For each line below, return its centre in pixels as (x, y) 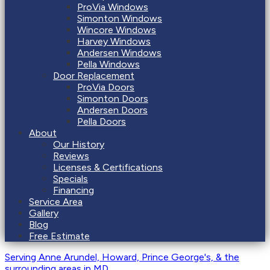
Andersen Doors (112, 110)
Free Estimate (59, 236)
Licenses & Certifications (108, 167)
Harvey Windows (114, 41)
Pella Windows (108, 64)
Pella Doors (102, 121)
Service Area (56, 202)
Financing (74, 190)
